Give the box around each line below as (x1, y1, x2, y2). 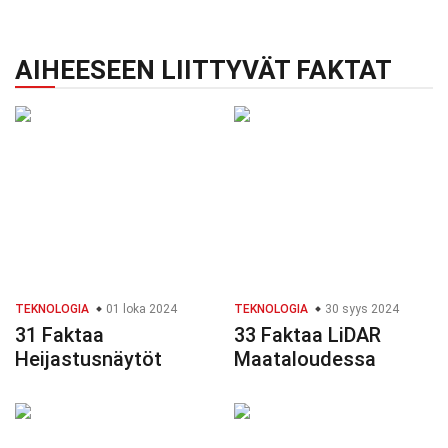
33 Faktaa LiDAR (234, 323, 381, 348)
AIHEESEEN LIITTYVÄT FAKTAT (15, 55, 392, 86)
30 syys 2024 (322, 302, 399, 317)
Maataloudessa (234, 347, 376, 372)
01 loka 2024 (103, 302, 177, 317)
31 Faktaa (15, 323, 104, 348)
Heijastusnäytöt (15, 347, 162, 372)
